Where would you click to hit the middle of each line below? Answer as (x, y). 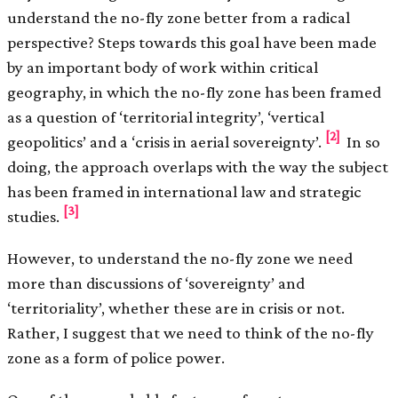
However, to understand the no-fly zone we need (180, 258)
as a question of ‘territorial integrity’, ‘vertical (166, 116)
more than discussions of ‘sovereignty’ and (156, 283)
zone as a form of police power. (116, 357)
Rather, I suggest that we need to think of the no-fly (191, 332)
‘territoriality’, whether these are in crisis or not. (176, 307)
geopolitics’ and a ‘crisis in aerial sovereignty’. (166, 141)
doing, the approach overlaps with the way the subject (198, 166)
